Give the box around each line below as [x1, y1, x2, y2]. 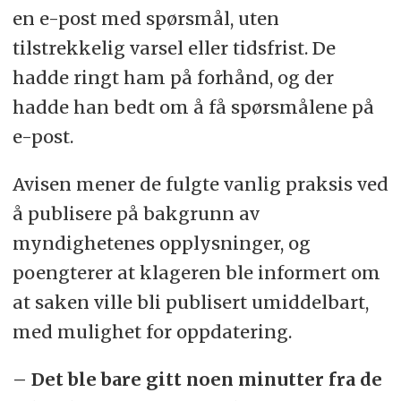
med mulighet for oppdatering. [12, 320, 296, 344]
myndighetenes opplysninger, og [12, 232, 311, 255]
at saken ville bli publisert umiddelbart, [12, 291, 369, 314]
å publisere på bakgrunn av [12, 202, 260, 226]
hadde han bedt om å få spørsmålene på [12, 96, 374, 119]
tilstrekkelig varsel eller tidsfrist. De [12, 37, 336, 60]
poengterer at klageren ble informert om [12, 261, 380, 285]
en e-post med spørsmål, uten [12, 7, 279, 30]
